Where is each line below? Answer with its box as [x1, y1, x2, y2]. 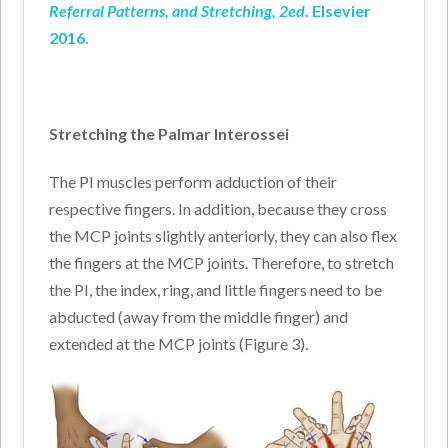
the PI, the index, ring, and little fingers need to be [49, 280, 383, 300]
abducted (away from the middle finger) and [49, 307, 349, 327]
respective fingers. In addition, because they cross [49, 199, 388, 219]
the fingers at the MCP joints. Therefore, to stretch [49, 253, 395, 273]
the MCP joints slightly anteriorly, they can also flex [49, 226, 398, 246]
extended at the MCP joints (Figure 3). [49, 334, 309, 354]
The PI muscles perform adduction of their [49, 172, 338, 192]
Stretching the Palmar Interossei [49, 124, 290, 144]
